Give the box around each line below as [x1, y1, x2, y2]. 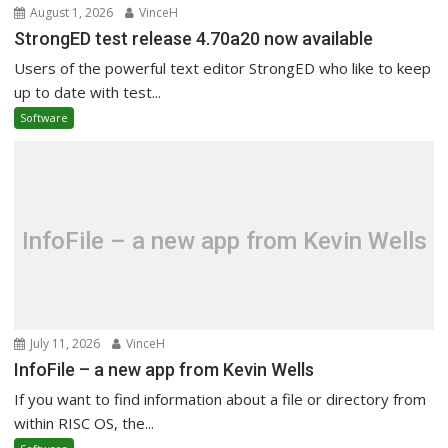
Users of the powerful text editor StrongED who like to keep [14, 58, 432, 79]
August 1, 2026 [27, 4, 114, 22]
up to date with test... [14, 82, 162, 103]
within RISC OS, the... [14, 413, 155, 434]
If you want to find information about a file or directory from [14, 389, 427, 410]
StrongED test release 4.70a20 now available [14, 28, 374, 50]
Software [20, 110, 69, 126]
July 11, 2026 [27, 335, 101, 353]
